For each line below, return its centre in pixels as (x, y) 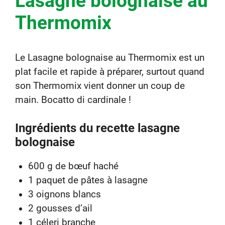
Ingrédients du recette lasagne (97, 128)
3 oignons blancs (64, 195)
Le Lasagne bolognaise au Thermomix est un (110, 58)
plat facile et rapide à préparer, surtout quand (110, 72)
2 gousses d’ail (60, 209)
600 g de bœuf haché (73, 166)
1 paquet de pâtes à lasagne (88, 181)
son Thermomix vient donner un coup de (100, 86)
